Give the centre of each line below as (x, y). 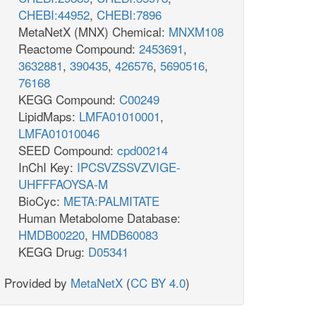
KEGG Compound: (69, 99)
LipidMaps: (49, 116)
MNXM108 (196, 32)
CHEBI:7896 (129, 15)
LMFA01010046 (59, 133)
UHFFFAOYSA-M (63, 184)
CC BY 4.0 (158, 283)
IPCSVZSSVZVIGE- (129, 167)
